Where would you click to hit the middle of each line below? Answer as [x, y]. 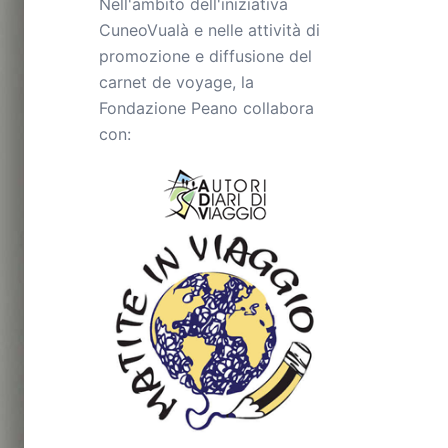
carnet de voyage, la [176, 82]
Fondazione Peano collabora [206, 108]
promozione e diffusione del [205, 56]
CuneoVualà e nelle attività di [209, 30]
